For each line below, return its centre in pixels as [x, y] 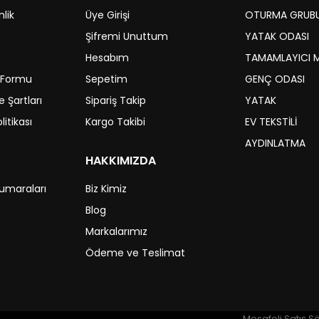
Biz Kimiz [106, 189]
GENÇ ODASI [275, 79]
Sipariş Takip [116, 100]
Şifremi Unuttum [127, 36]
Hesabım [107, 58]
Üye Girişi [108, 15]
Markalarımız [116, 231]
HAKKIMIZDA [121, 161]
